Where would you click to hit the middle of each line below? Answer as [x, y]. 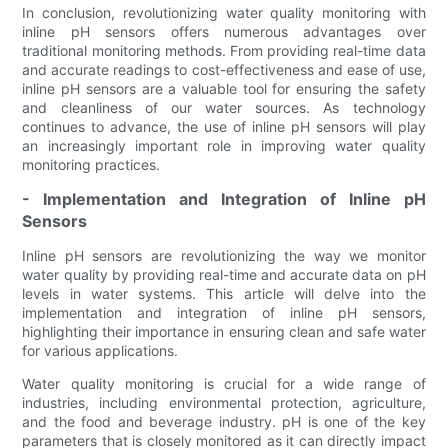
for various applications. [100, 350]
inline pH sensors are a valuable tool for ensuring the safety [224, 88]
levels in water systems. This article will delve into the [224, 293]
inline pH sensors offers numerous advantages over [224, 31]
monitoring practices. [91, 164]
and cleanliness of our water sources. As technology [224, 107]
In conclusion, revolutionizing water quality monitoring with [224, 12]
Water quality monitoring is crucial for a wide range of [224, 383]
